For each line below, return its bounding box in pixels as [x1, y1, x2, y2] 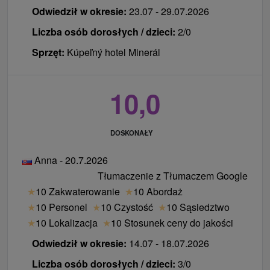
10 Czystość [101, 200, 153, 215]
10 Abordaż [133, 184, 183, 199]
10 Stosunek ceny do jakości [111, 216, 233, 230]
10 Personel [36, 200, 87, 215]
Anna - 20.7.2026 [32, 153, 108, 168]
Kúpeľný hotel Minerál [67, 45, 160, 59]
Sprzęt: [32, 45, 67, 59]
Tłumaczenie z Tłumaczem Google [98, 169, 248, 183]
